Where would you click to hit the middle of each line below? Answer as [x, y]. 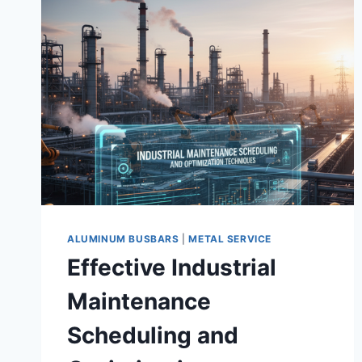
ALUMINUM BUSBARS [123, 238]
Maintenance [139, 302]
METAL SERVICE [230, 238]
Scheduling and [153, 336]
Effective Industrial [172, 268]
